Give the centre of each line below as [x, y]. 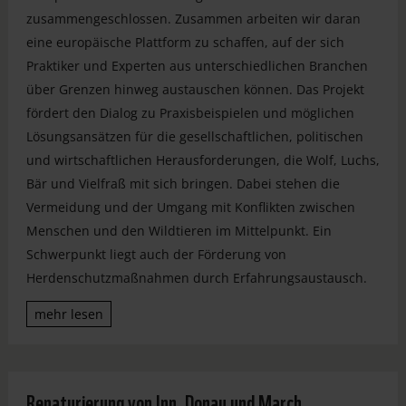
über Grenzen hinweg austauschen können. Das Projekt [195, 89]
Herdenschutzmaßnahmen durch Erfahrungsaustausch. [196, 277]
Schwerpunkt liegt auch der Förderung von [156, 254]
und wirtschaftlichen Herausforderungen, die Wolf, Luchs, [203, 159]
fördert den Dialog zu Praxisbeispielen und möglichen [190, 112]
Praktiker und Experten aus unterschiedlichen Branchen [197, 65]
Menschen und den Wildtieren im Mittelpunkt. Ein [179, 230]
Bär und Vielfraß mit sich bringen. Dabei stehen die [183, 183]
